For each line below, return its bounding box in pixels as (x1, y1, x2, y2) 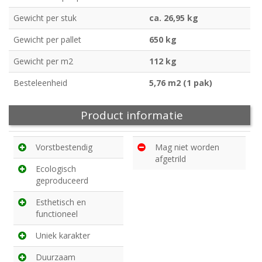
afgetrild (155, 153, 186, 165)
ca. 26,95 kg (149, 12, 198, 24)
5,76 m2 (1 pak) (149, 77, 212, 89)
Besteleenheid (13, 77, 67, 89)
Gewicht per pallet (13, 34, 81, 46)
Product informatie (80, 108, 183, 123)
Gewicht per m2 (13, 56, 73, 67)
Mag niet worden (155, 142, 219, 153)
